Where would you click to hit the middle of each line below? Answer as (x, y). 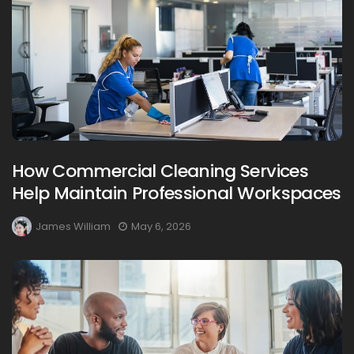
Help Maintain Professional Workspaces (177, 193)
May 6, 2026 (161, 226)
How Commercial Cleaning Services (160, 171)
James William (73, 226)
